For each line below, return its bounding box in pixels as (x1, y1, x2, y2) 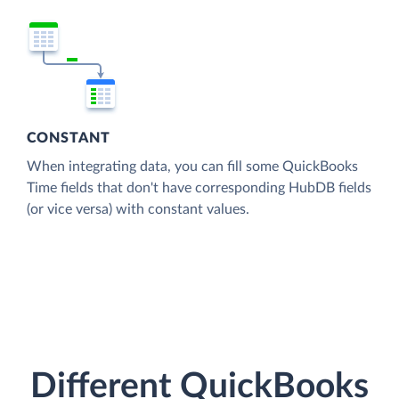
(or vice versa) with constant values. (27, 201, 249, 216)
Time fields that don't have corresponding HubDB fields (27, 180, 371, 195)
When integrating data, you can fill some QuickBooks (27, 159, 358, 174)
